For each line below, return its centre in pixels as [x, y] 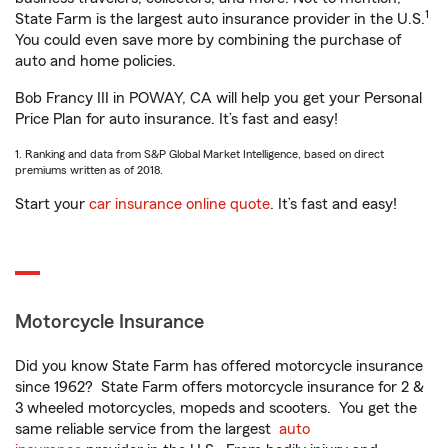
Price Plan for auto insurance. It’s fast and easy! [176, 119]
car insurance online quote [179, 204]
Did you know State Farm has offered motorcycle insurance [219, 366]
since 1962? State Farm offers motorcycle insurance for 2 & [219, 387]
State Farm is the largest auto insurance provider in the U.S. [220, 19]
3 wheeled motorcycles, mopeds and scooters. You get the [216, 408]
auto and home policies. [95, 61]
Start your [52, 204]
